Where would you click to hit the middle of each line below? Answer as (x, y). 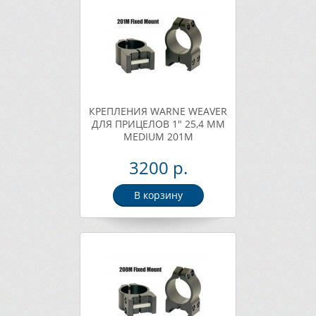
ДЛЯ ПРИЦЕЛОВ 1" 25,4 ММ (158, 124)
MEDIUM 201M (158, 136)
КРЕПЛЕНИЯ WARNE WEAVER (158, 111)
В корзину (158, 195)
